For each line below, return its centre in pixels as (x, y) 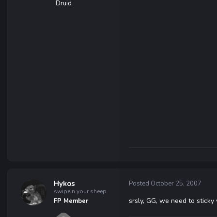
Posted (140, 184)
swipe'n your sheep (80, 191)
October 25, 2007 (176, 184)
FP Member (71, 201)
